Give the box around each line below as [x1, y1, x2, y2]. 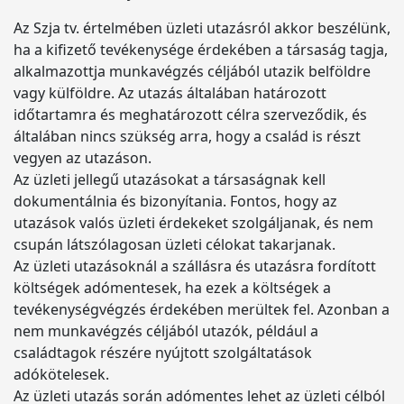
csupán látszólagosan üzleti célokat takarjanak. [14, 234, 335, 254]
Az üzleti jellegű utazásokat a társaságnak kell [14, 170, 326, 189]
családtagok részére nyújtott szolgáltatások [14, 343, 312, 363]
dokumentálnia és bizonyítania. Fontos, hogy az [14, 191, 337, 211]
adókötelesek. [14, 364, 109, 384]
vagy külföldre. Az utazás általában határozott [14, 83, 326, 103]
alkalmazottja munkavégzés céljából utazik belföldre [14, 61, 371, 81]
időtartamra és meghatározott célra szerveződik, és [14, 105, 367, 124]
